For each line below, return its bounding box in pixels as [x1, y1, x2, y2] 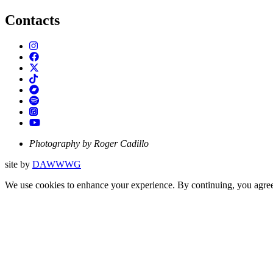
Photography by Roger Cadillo [29, 138, 149, 149]
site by [5, 158, 30, 169]
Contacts [5, 12, 60, 28]
